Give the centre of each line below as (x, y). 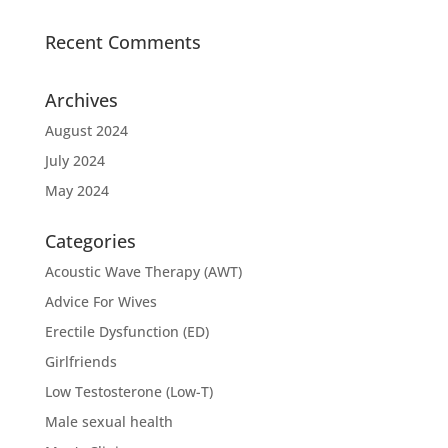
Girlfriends (80, 361)
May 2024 (76, 190)
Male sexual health (108, 421)
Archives (81, 99)
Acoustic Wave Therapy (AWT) (143, 271)
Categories (90, 240)
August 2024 (86, 130)
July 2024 (74, 160)
